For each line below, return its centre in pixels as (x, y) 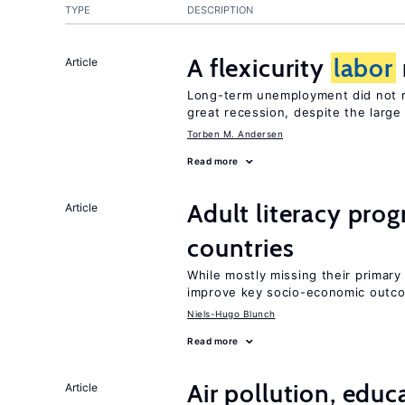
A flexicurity (259, 68)
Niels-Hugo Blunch (231, 314)
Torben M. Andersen (235, 134)
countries (241, 248)
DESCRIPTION (220, 10)
